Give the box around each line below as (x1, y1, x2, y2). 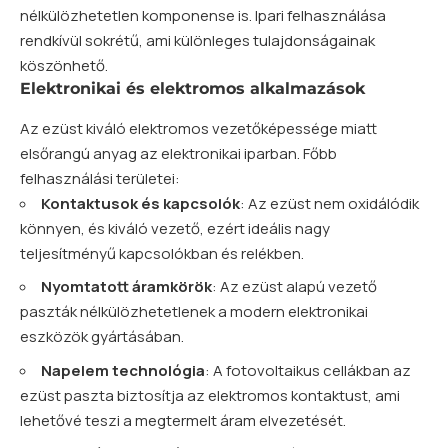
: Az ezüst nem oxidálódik (240, 192, 419, 214)
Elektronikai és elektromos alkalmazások (20, 79, 365, 99)
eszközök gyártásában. (20, 326, 184, 348)
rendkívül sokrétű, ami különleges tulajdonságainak (20, 30, 375, 52)
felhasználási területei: (20, 167, 180, 189)
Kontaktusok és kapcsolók (41, 192, 240, 214)
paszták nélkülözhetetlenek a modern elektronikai (20, 301, 368, 323)
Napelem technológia (41, 359, 205, 381)
